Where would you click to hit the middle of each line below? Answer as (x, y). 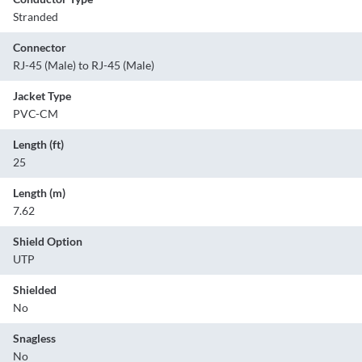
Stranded (36, 17)
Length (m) (39, 193)
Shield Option (48, 242)
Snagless (34, 339)
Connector (40, 48)
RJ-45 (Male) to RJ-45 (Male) (84, 65)
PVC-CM (36, 114)
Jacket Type (42, 96)
